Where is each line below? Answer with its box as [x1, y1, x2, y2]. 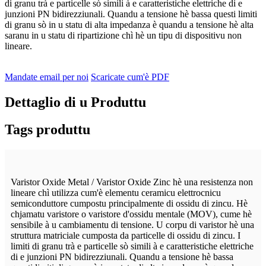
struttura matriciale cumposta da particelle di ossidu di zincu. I [11, 230, 240, 241]
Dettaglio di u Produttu [5, 94, 146, 110]
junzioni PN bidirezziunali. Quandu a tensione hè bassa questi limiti [5, 8, 257, 19]
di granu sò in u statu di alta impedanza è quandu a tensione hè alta [5, 19, 254, 30]
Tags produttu [5, 122, 90, 138]
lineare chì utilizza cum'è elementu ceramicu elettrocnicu [11, 188, 221, 198]
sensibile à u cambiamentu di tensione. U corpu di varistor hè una [11, 220, 254, 230]
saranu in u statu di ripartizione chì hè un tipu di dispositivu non [5, 30, 242, 40]
